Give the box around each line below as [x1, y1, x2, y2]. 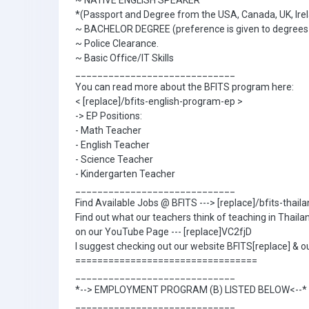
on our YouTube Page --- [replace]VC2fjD [75, 226, 252, 237]
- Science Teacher [75, 154, 153, 165]
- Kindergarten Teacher [75, 168, 175, 179]
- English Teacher [75, 139, 150, 150]
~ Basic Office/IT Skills [75, 52, 174, 63]
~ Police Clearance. [75, 38, 159, 49]
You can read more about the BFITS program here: [75, 81, 294, 92]
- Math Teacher [75, 125, 141, 136]
